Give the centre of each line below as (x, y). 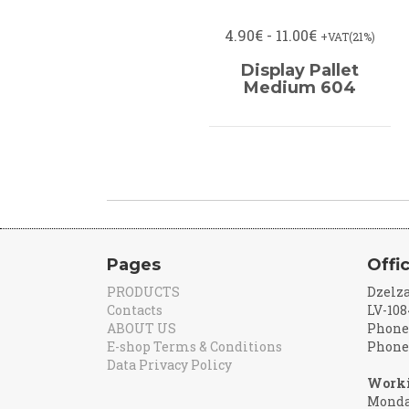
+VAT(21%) (347, 37)
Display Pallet (299, 70)
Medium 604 (299, 88)
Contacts (135, 310)
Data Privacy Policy (169, 365)
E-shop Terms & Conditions (194, 346)
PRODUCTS (143, 292)
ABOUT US (142, 328)
